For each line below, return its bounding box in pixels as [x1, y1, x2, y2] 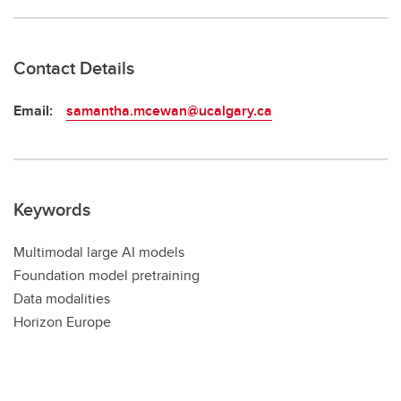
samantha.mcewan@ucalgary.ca [66, 100, 272, 122]
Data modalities [13, 288, 110, 310]
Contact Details [13, 55, 134, 81]
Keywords [13, 196, 90, 223]
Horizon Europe [13, 311, 111, 333]
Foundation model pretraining [13, 265, 200, 286]
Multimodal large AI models [13, 242, 184, 263]
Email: [13, 100, 53, 122]
